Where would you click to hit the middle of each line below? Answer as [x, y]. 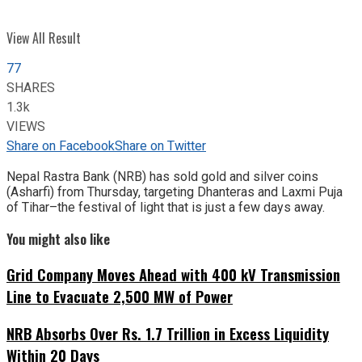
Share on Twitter [160, 146]
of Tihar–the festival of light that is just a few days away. [169, 207]
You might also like [58, 238]
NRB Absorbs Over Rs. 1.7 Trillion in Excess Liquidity [168, 334]
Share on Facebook [61, 146]
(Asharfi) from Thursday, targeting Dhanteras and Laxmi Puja [175, 192]
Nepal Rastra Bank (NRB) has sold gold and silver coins [162, 176]
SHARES [31, 88]
